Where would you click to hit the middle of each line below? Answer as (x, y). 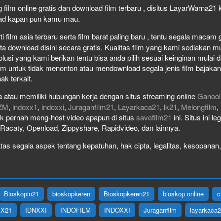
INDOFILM (75, 210)
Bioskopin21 (21, 193)
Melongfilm (199, 107)
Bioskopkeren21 (127, 193)
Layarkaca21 (139, 107)
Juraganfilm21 (91, 107)
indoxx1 (25, 107)
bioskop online (183, 193)
